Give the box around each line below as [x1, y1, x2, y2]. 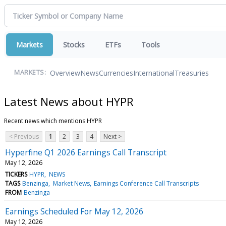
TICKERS [5, 169, 27, 179]
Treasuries [175, 68, 209, 78]
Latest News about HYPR [4, 93, 134, 109]
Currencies [99, 68, 133, 78]
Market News [52, 179, 90, 188]
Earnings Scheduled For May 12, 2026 [5, 205, 143, 217]
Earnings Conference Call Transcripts [93, 179, 199, 188]
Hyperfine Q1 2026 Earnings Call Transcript [5, 146, 166, 158]
